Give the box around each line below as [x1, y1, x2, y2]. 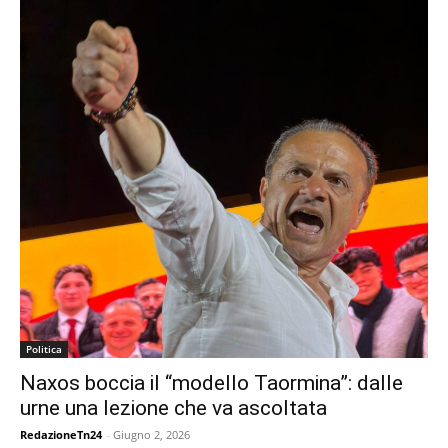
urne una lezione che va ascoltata [20, 396, 327, 421]
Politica [26, 342, 62, 357]
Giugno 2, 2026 [113, 427, 190, 443]
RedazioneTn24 [20, 427, 102, 443]
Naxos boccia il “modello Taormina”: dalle [20, 371, 403, 396]
